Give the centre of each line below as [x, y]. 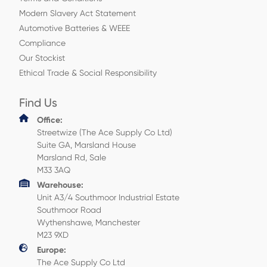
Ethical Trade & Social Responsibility [88, 73]
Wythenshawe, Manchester [89, 222]
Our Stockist [42, 58]
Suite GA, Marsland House [86, 145]
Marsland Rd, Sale [72, 157]
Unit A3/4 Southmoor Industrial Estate [108, 197]
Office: [50, 120]
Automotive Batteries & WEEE [74, 28]
